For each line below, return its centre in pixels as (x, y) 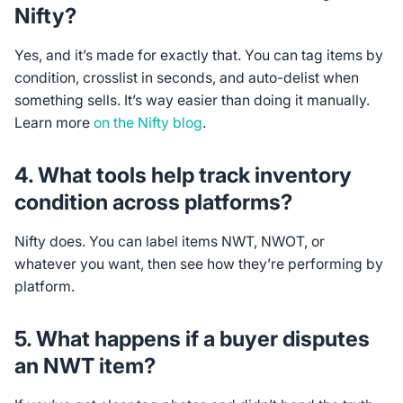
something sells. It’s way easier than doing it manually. (192, 100)
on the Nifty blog (146, 122)
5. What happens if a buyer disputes (192, 339)
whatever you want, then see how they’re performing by (198, 264)
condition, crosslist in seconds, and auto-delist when (186, 77)
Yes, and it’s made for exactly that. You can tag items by (198, 55)
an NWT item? (85, 366)
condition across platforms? (153, 202)
